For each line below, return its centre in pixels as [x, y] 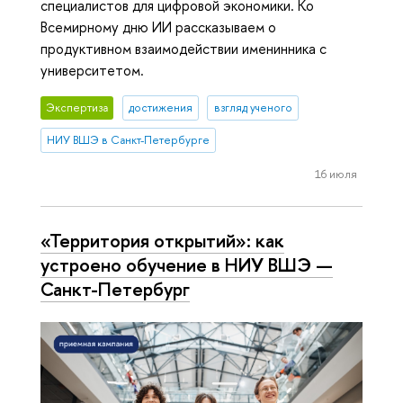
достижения [160, 108]
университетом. [92, 71]
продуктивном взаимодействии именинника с [184, 49]
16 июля [336, 173]
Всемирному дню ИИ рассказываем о [158, 27]
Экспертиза [77, 108]
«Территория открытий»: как [162, 241]
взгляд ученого [253, 108]
